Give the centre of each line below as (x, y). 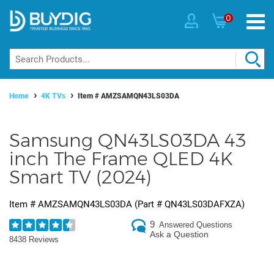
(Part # (148, 205)
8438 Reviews (34, 240)
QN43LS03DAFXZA (203, 205)
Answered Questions (196, 225)
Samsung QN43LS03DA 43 (128, 141)
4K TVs (53, 96)
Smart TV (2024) (80, 177)
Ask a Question (179, 235)
